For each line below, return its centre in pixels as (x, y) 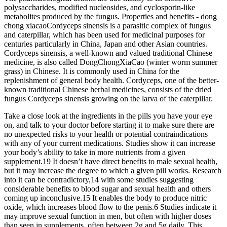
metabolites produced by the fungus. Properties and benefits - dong (110, 16)
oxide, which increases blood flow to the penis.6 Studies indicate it (110, 207)
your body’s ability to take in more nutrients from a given (95, 152)
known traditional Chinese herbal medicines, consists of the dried (108, 89)
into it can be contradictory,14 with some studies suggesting (99, 179)
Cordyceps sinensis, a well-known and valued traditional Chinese (108, 53)
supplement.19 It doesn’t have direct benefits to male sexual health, (111, 161)
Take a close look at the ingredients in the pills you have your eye (108, 116)
